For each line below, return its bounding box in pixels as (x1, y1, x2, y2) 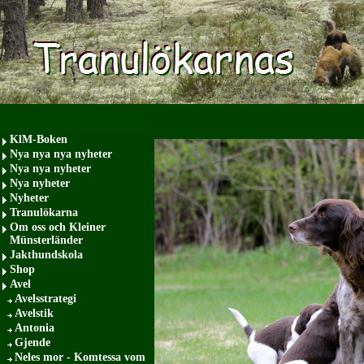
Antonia (15, 322, 54, 334)
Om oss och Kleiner (10, 221, 106, 233)
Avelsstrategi (15, 292, 76, 305)
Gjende (15, 336, 50, 349)
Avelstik (15, 307, 54, 319)
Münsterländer (10, 234, 83, 246)
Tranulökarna (10, 206, 78, 219)
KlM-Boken (10, 133, 67, 145)
